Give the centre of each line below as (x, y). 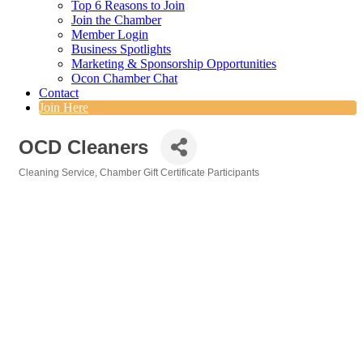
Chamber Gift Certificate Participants (179, 173)
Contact (59, 93)
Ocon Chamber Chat (124, 79)
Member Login (110, 35)
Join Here (64, 108)
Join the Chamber (116, 20)
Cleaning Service (57, 173)
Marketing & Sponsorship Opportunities (174, 64)
